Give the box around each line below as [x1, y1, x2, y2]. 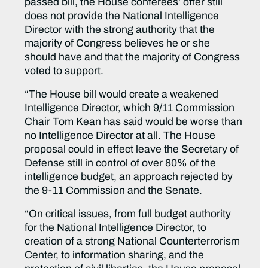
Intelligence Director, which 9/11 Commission [25, 102, 235, 114]
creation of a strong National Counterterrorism [25, 236, 240, 248]
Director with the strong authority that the [25, 24, 215, 36]
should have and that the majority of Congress [25, 51, 240, 63]
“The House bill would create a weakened [25, 89, 219, 100]
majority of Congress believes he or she [25, 38, 211, 50]
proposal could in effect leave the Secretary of [25, 144, 239, 156]
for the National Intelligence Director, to [25, 222, 207, 234]
